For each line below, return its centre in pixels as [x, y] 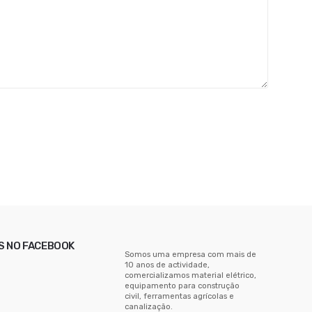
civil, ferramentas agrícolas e [179, 296]
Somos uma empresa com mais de [190, 254]
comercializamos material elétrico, [190, 275]
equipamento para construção [182, 285]
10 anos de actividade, [167, 264]
